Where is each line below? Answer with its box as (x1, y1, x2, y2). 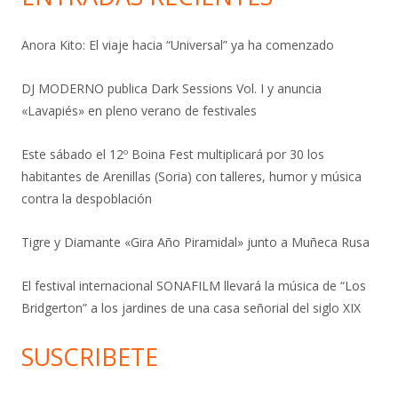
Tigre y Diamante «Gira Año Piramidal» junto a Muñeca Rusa (21, 233, 370, 251)
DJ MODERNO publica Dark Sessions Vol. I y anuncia (21, 79, 322, 97)
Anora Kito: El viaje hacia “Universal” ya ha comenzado (21, 36, 334, 53)
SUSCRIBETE (21, 339, 158, 373)
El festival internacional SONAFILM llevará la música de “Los (21, 276, 366, 294)
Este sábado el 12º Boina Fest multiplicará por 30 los (21, 145, 324, 163)
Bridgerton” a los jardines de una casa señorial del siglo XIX (21, 298, 361, 316)
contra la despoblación (21, 189, 152, 207)
